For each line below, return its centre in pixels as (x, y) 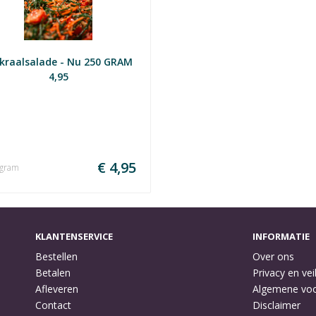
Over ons (273, 256)
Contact (53, 305)
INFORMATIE (281, 236)
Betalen (53, 273)
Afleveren (57, 289)
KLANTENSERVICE (74, 236)
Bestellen (56, 256)
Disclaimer (276, 305)
